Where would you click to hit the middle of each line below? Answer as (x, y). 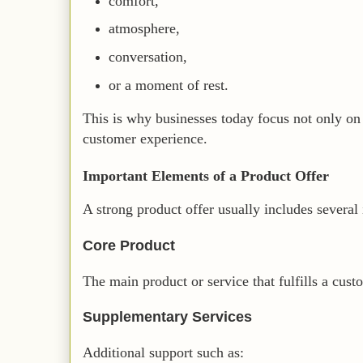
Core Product (129, 245)
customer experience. (145, 139)
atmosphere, (145, 29)
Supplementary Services (167, 317)
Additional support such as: (163, 353)
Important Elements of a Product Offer (206, 176)
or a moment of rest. (169, 85)
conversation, (148, 57)
